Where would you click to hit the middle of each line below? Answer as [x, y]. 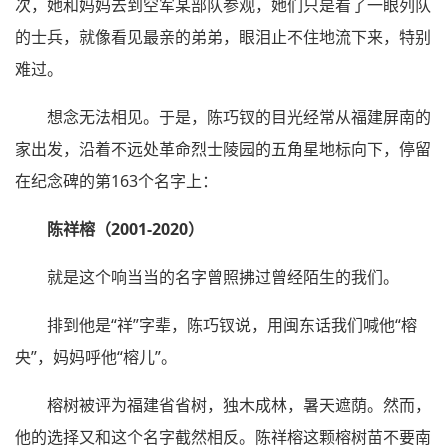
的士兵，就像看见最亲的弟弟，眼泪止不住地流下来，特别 [223, 36]
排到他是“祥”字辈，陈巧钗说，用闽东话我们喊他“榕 [232, 324]
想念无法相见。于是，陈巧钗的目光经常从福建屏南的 [239, 116]
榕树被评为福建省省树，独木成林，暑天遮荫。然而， [239, 404]
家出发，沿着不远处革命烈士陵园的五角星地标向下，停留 [223, 148]
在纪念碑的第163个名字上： [116, 180]
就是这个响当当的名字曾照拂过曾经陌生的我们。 [223, 276]
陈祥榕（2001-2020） [125, 228]
